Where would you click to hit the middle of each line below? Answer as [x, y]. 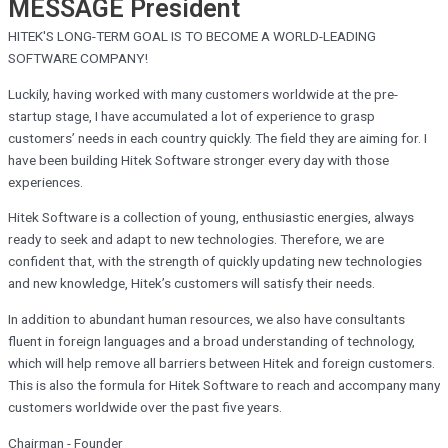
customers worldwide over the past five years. [145, 407]
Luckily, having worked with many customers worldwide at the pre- [203, 93]
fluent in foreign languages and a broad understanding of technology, [211, 341]
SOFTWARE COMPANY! [78, 58]
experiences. [45, 181]
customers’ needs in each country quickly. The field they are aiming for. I [217, 137]
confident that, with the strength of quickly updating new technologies [215, 261]
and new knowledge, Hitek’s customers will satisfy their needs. [191, 283]
